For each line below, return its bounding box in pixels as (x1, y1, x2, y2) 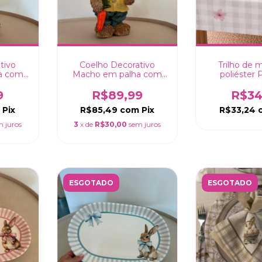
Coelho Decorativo (79, 59, 155, 70)
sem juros (128, 119, 161, 129)
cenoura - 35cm (85, 78, 149, 89)
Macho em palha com (72, 68, 162, 80)
